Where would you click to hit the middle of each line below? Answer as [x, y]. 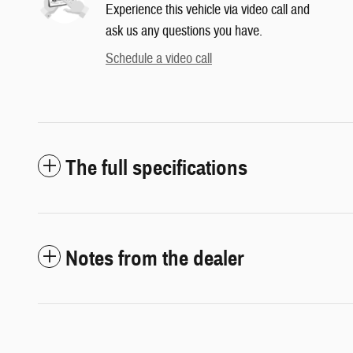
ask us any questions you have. [184, 31]
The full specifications [156, 167]
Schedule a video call [159, 58]
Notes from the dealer [155, 258]
